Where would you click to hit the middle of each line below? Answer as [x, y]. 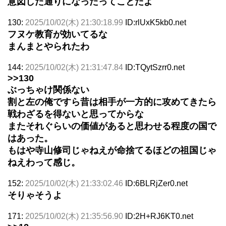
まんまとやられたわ [48, 46]
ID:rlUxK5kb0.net [156, 22]
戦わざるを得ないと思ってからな [76, 114]
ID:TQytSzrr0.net [155, 67]
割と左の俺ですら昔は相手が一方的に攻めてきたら [112, 102]
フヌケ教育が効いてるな [58, 34]
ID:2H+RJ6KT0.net [159, 216]
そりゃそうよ [35, 195]
